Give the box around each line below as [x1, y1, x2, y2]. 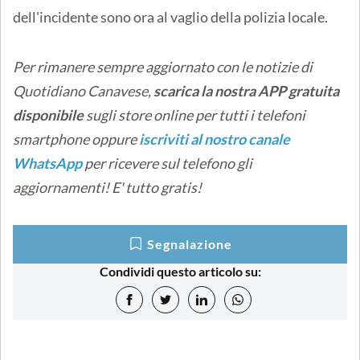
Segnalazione [147, 235, 232, 252]
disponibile [13, 105, 86, 124]
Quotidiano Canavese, [13, 81, 153, 100]
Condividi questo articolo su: [99, 263, 261, 279]
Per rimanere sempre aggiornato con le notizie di [13, 57, 313, 76]
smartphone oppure [13, 129, 139, 148]
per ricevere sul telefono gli [82, 153, 252, 172]
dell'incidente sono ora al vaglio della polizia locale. [13, 7, 328, 26]
